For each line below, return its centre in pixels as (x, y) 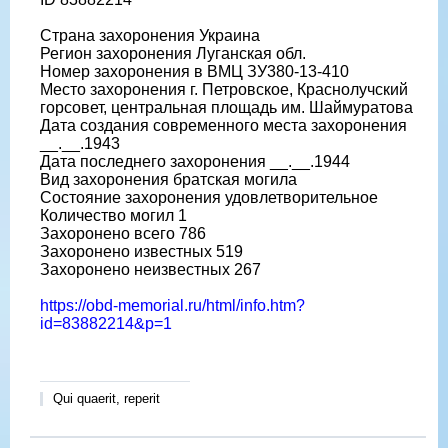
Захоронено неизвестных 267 (150, 269)
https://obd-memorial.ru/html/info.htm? (172, 305)
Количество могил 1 (113, 215)
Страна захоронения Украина (150, 35)
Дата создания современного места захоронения (223, 125)
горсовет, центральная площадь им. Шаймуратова (226, 107)
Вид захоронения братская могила (168, 179)
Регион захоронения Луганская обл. (173, 53)
